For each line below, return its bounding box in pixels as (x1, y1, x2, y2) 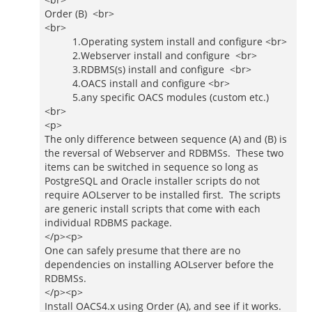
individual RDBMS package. (45, 216, 172, 229)
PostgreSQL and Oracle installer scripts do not (45, 174, 260, 187)
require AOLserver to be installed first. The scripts (45, 188, 281, 201)
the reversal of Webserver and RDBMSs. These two (45, 146, 283, 159)
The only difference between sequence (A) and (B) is (45, 132, 287, 146)
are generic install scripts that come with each (45, 202, 260, 215)
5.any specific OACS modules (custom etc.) (45, 91, 272, 104)
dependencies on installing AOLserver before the (45, 258, 274, 271)
